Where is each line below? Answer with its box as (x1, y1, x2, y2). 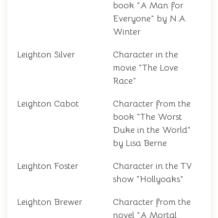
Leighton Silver (17, 49, 75, 60)
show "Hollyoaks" (113, 174, 183, 185)
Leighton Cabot (17, 98, 79, 109)
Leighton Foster (17, 161, 78, 172)
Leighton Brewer (17, 197, 82, 208)
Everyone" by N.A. (113, 13, 187, 24)
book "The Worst (113, 111, 182, 123)
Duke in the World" (113, 125, 191, 136)
